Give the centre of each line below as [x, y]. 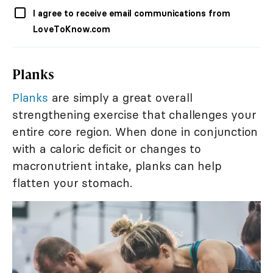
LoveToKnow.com [72, 30]
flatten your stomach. [72, 183]
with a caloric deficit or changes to [107, 149]
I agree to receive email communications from [132, 14]
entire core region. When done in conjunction [135, 132]
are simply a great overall [120, 98]
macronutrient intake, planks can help [117, 166]
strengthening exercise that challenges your [134, 115]
